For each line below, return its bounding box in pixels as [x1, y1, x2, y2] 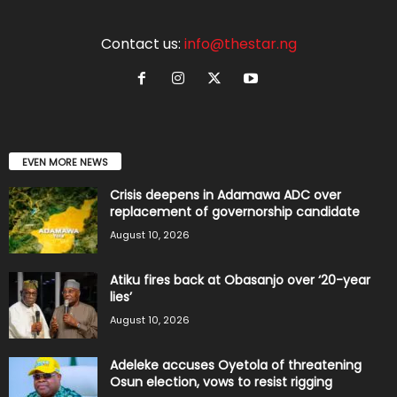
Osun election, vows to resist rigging [110, 372, 332, 391]
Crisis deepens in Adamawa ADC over [110, 185, 341, 204]
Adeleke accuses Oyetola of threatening [110, 355, 362, 374]
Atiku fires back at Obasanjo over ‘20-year [110, 270, 370, 289]
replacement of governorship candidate [110, 202, 360, 221]
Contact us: [100, 33, 184, 54]
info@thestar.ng [183, 33, 297, 54]
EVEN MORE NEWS [22, 154, 108, 169]
